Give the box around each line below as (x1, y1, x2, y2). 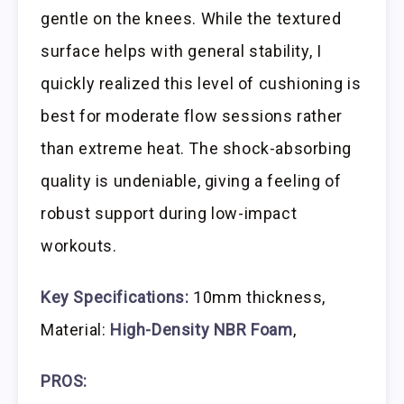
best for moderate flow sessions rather (41, 106, 343, 126)
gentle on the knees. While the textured (41, 9, 342, 29)
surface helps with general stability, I (41, 41, 322, 61)
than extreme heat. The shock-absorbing (41, 139, 352, 159)
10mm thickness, (188, 288, 326, 308)
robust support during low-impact (41, 204, 298, 224)
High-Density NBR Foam (110, 320, 293, 340)
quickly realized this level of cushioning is (41, 74, 362, 94)
